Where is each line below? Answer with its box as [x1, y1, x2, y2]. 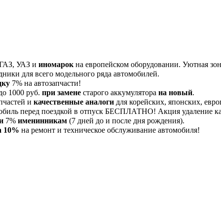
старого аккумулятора [81, 88, 158, 97]
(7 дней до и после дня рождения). [67, 116, 184, 125]
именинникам [18, 116, 67, 125]
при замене [42, 88, 81, 97]
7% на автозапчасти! [10, 79, 81, 88]
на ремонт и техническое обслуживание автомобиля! [19, 126, 200, 135]
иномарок [38, 60, 74, 69]
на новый [158, 88, 192, 97]
